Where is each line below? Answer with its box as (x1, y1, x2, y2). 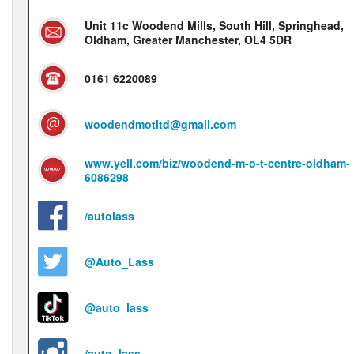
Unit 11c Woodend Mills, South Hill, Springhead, (85, 17, 344, 33)
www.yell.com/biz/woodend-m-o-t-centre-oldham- (85, 155, 350, 171)
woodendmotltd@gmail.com (85, 116, 236, 132)
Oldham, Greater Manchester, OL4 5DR (85, 32, 292, 47)
